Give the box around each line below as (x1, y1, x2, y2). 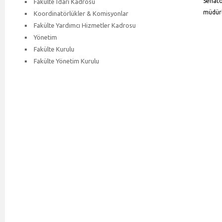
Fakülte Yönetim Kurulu (34, 57, 99, 64)
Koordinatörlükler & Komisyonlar (34, 9, 128, 17)
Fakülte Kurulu (34, 45, 74, 53)
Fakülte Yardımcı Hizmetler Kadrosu (34, 21, 136, 29)
